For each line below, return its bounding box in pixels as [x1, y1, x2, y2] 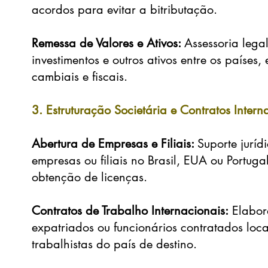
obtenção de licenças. [32, 169, 148, 185]
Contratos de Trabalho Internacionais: [32, 203, 229, 218]
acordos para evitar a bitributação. [32, 2, 218, 17]
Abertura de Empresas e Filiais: [32, 136, 198, 151]
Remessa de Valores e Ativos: [32, 35, 185, 51]
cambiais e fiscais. [32, 69, 128, 84]
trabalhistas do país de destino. [32, 236, 197, 252]
